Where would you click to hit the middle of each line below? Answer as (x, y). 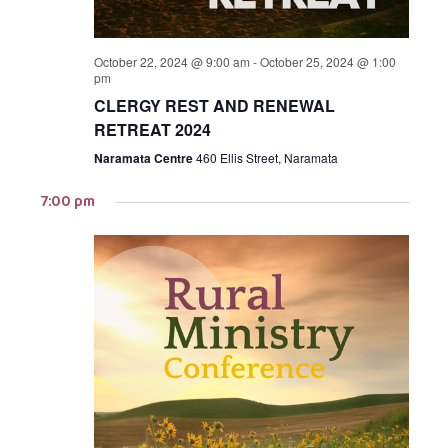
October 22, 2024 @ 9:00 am (171, 61)
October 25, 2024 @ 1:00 (327, 61)
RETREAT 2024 (152, 129)
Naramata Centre (144, 158)
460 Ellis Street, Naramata (266, 157)
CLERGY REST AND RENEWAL (214, 105)
